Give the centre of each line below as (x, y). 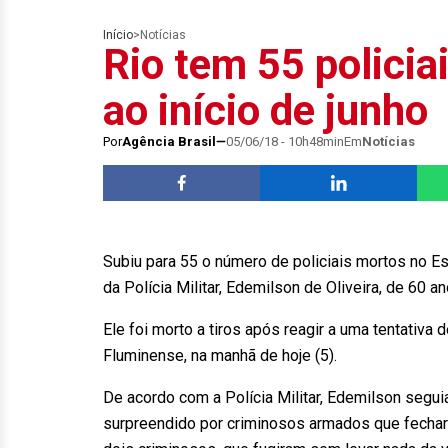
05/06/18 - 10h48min (285, 141)
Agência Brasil (169, 141)
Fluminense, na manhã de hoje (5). (220, 355)
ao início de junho (265, 110)
